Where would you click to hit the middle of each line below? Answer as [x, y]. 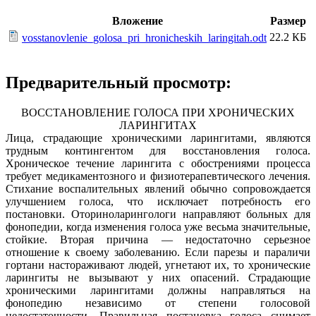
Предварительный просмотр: [119, 83]
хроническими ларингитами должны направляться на [158, 291]
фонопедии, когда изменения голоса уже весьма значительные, [158, 227]
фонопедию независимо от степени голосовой [158, 303]
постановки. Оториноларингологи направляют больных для [158, 214]
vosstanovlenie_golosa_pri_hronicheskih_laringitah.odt [144, 38]
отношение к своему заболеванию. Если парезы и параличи [158, 253]
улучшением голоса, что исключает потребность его [158, 202]
